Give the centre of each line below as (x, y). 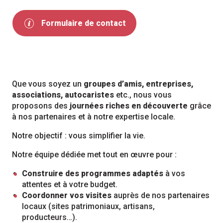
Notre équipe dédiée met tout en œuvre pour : (94, 155)
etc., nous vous (143, 95)
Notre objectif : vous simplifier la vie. (79, 136)
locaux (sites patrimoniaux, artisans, (88, 207)
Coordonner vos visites (67, 196)
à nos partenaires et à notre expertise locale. (94, 117)
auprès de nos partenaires (161, 196)
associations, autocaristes (63, 95)
